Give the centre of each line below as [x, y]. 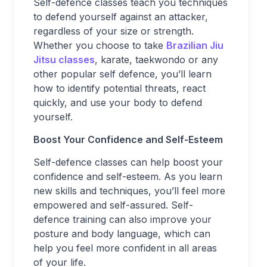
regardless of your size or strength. [114, 31]
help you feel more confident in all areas [125, 248]
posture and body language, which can [122, 233]
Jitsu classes [64, 59]
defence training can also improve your [122, 219]
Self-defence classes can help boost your [128, 162]
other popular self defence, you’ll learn [122, 74]
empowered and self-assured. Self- [113, 205]
